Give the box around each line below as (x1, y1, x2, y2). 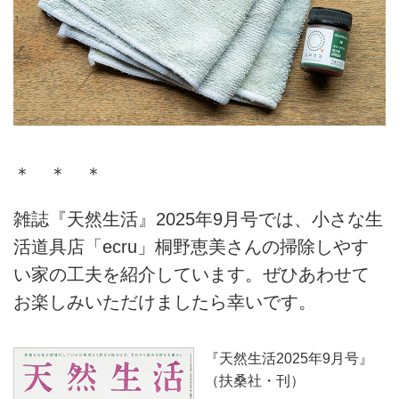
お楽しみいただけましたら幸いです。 (13, 291, 316, 312)
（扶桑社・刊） (204, 372, 305, 388)
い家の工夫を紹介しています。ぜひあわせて (13, 264, 370, 284)
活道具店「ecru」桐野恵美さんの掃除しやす (13, 236, 369, 256)
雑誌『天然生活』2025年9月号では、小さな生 (13, 208, 383, 229)
